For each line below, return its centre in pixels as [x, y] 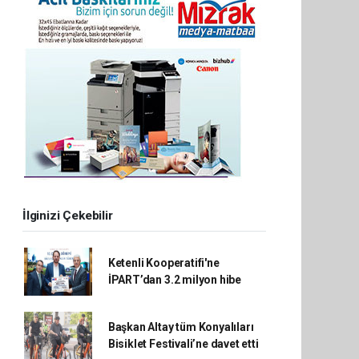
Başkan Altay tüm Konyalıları [181, 327]
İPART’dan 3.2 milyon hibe [175, 279]
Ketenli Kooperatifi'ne [163, 262]
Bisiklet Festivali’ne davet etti [183, 343]
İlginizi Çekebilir [68, 215]
